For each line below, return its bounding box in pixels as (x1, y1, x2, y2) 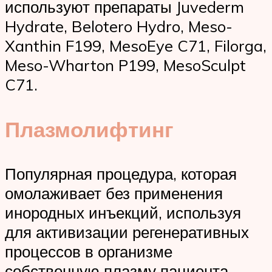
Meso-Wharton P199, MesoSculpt (5, 55, 246, 75)
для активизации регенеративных (5, 222, 249, 242)
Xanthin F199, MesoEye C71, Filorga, (5, 36, 267, 56)
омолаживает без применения (5, 183, 223, 203)
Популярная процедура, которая (5, 163, 237, 183)
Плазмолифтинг (5, 115, 174, 143)
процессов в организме (5, 241, 172, 261)
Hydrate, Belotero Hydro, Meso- (5, 16, 233, 36)
